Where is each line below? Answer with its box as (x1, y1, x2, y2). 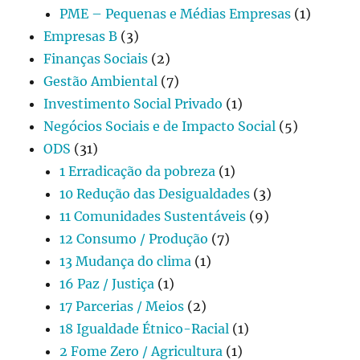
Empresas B (43, 27, 118, 44)
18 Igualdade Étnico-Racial (59, 320, 230, 337)
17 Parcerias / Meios (59, 297, 185, 314)
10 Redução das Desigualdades (59, 185, 251, 202)
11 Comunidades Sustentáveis (59, 207, 247, 224)
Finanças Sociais (43, 50, 149, 67)
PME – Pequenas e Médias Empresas (59, 5, 292, 22)
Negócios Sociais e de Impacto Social (43, 117, 276, 134)
